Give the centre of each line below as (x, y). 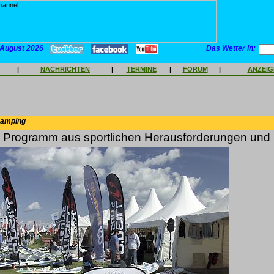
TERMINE (141, 69)
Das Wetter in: (232, 48)
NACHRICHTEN (65, 69)
